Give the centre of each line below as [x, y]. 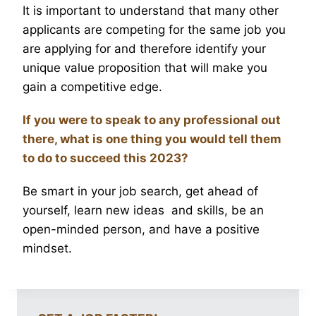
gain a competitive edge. [92, 86]
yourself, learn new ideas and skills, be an [143, 210]
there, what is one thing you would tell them [152, 139]
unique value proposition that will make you [145, 67]
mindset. [47, 248]
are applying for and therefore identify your [144, 48]
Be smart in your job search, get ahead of [140, 191]
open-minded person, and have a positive [141, 229]
